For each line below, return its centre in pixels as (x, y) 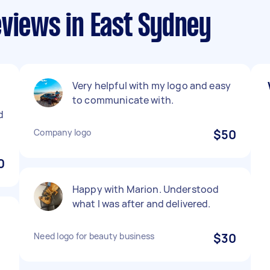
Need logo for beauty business (94, 236)
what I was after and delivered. (142, 204)
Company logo (62, 132)
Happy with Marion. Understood (146, 189)
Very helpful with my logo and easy (152, 86)
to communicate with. (123, 100)
